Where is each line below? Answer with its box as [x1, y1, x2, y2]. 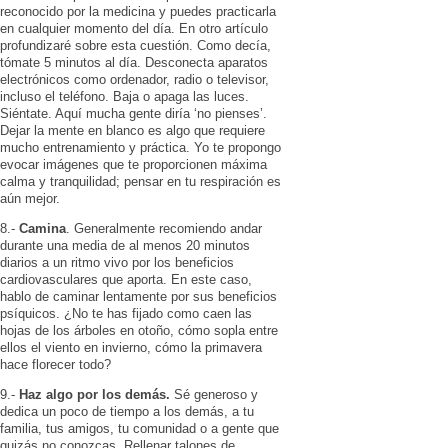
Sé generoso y [170, 386, 258, 402]
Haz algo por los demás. [19, 386, 170, 402]
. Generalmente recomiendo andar [66, 220, 262, 236]
